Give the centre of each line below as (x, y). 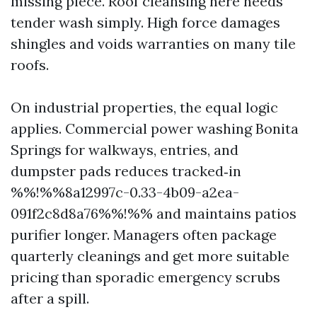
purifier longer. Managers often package (144, 235)
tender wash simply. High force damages (145, 22)
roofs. (30, 65)
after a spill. (50, 298)
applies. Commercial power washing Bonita (155, 128)
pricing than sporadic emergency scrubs (145, 277)
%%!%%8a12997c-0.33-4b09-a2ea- (125, 192)
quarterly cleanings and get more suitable (150, 256)
